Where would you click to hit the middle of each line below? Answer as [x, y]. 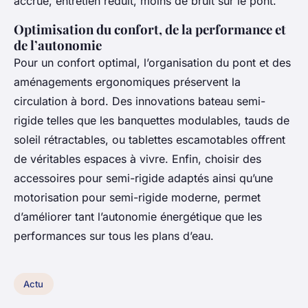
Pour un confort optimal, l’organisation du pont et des [152, 63]
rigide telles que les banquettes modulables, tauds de [152, 121]
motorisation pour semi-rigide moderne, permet [137, 198]
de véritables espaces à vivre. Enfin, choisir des [137, 159]
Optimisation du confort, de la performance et [150, 30]
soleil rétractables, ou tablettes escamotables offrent [150, 140]
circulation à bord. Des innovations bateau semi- [140, 101]
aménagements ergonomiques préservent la [127, 82]
